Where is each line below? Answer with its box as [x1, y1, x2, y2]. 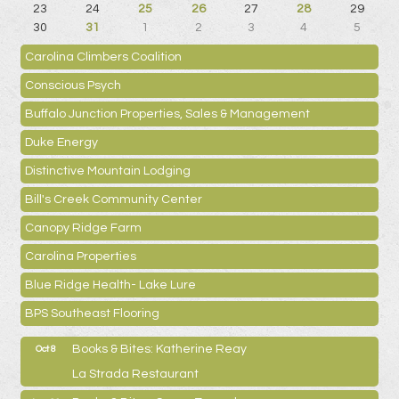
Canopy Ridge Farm [25, 222, 142, 235]
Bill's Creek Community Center [25, 193, 202, 207]
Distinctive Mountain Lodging [25, 165, 191, 178]
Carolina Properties [25, 250, 136, 264]
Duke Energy [25, 136, 98, 150]
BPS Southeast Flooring [25, 307, 159, 321]
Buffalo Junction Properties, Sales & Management [25, 108, 310, 121]
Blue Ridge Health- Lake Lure [25, 279, 196, 292]
